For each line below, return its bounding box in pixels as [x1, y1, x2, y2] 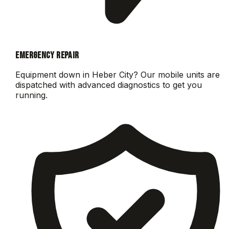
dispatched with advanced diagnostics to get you [15, 80, 202, 90]
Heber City [92, 70, 134, 80]
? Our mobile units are [133, 70, 220, 80]
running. [15, 90, 48, 101]
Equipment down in [15, 70, 93, 80]
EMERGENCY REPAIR [15, 50, 79, 62]
